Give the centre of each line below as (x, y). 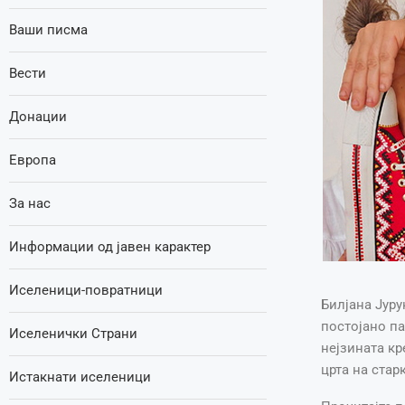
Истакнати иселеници (80, 377)
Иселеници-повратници (86, 290)
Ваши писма (48, 30)
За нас (30, 203)
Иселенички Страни (73, 334)
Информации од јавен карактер (110, 247)
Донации (38, 117)
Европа (33, 160)
